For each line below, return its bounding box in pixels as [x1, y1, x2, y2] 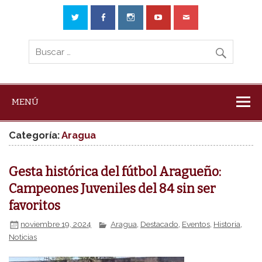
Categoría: [9, 129, 62, 142]
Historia [213, 219, 241, 229]
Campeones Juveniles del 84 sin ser [9, 181, 216, 196]
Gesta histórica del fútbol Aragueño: [9, 164, 224, 180]
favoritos [9, 198, 61, 213]
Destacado [140, 219, 179, 229]
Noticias [9, 232, 37, 242]
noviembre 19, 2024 [20, 219, 92, 229]
